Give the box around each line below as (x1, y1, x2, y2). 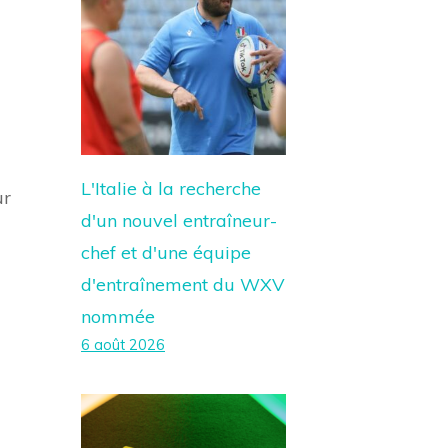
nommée (81, 305, 155, 328)
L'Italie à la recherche (81, 177, 261, 200)
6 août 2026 (81, 336, 165, 354)
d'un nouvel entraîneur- (81, 209, 277, 232)
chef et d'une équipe (81, 241, 251, 264)
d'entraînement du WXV (81, 273, 285, 296)
